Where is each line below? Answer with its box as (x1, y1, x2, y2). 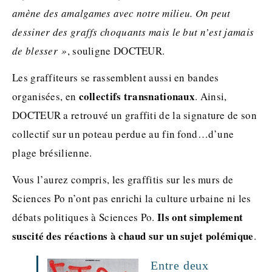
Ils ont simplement (157, 209, 243, 225)
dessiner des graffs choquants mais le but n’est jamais (12, 24, 254, 39)
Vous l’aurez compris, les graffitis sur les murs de (12, 172, 234, 186)
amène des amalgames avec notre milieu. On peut (12, 5, 231, 20)
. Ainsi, (195, 89, 227, 103)
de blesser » (12, 43, 67, 58)
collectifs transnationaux (78, 88, 195, 104)
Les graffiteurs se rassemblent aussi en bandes (12, 70, 219, 84)
